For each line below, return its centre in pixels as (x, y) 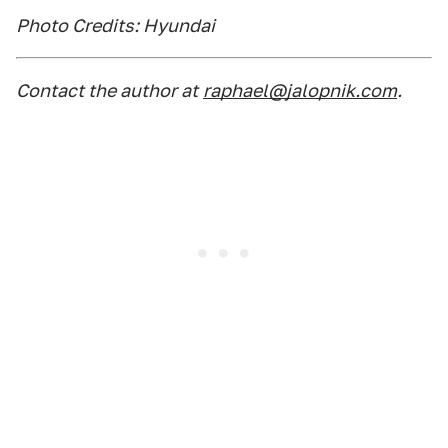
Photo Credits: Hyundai (115, 25)
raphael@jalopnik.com (300, 90)
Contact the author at (107, 90)
